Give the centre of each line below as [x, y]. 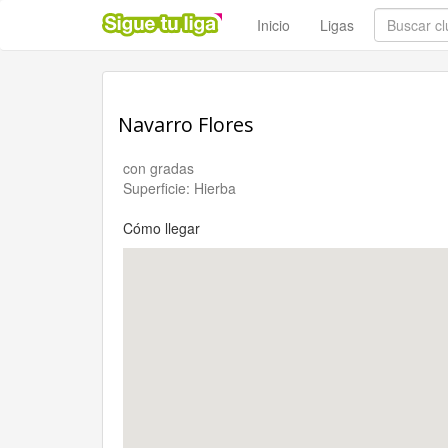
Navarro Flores [186, 124]
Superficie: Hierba [179, 188]
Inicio [273, 25]
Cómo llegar [161, 228]
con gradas [158, 168]
